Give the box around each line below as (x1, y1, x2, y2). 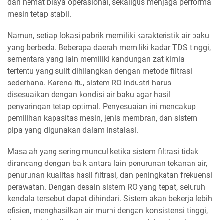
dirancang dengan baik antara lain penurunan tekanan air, (7, 158, 207, 168)
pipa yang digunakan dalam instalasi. (7, 125, 138, 135)
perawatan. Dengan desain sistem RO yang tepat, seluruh (7, 182, 205, 192)
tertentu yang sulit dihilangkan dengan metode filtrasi (7, 66, 192, 76)
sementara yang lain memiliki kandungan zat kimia (7, 54, 185, 64)
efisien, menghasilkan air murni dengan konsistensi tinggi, (7, 205, 208, 215)
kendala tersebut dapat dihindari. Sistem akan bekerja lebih (7, 193, 212, 203)
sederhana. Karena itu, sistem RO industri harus (7, 78, 171, 87)
